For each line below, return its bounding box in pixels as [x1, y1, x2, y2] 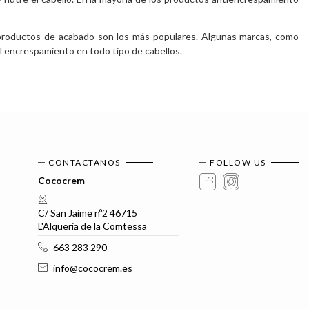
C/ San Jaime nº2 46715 [38, 207, 138, 219]
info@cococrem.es [52, 261, 132, 274]
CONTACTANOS [48, 157, 121, 168]
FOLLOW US [210, 157, 266, 168]
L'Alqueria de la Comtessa [38, 220, 148, 232]
